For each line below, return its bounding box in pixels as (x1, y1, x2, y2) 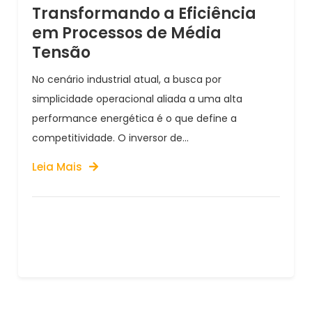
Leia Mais (32, 159, 83, 174)
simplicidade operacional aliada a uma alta (32, 91, 243, 106)
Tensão (32, 41, 91, 63)
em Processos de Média (32, 22, 222, 44)
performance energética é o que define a (32, 111, 237, 125)
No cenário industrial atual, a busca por (32, 72, 222, 86)
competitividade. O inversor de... (32, 130, 189, 145)
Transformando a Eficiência (32, 2, 257, 24)
